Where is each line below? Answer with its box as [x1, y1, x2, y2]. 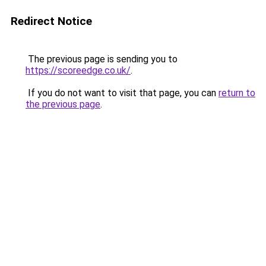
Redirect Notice [11, 14, 92, 28]
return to [218, 87, 255, 99]
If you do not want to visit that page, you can [26, 87, 218, 99]
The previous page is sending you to [26, 53, 178, 65]
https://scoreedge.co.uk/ [26, 65, 131, 76]
